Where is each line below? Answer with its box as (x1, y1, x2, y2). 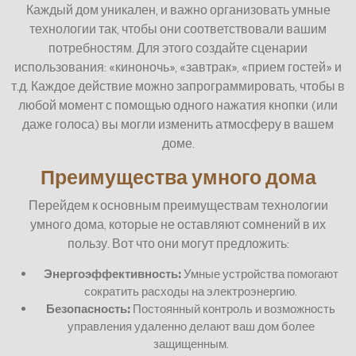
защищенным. (153, 335, 229, 351)
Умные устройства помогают (180, 265, 339, 281)
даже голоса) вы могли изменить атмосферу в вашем (22, 115, 334, 132)
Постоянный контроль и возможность (130, 300, 335, 316)
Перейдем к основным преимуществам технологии (28, 196, 328, 213)
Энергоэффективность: (43, 265, 181, 281)
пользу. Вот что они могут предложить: (67, 234, 289, 251)
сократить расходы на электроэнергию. (84, 283, 297, 299)
